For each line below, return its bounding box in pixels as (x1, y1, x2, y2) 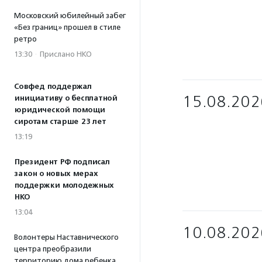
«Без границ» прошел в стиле (14, 23, 120, 32)
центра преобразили (14, 244, 91, 253)
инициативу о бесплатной (14, 94, 117, 103)
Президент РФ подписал (14, 157, 110, 167)
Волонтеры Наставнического (14, 233, 119, 242)
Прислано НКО (40, 50, 92, 58)
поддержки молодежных (14, 181, 113, 190)
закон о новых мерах (14, 169, 98, 178)
